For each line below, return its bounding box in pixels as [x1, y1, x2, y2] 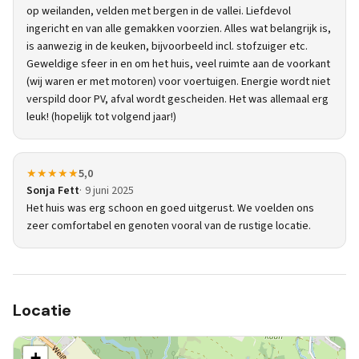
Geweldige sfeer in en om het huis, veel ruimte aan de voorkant [26, 56, 330, 72]
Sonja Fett [26, 183, 79, 199]
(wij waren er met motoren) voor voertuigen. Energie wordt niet [26, 74, 330, 90]
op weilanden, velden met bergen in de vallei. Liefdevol [26, 3, 291, 19]
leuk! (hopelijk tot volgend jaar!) [26, 109, 176, 125]
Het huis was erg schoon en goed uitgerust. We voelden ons [26, 200, 314, 216]
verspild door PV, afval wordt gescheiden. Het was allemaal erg [26, 91, 329, 107]
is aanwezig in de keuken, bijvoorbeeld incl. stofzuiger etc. [26, 38, 308, 54]
